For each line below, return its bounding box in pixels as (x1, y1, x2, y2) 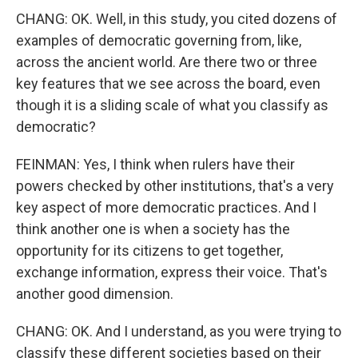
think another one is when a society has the (16, 221, 290, 237)
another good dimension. (16, 285, 173, 302)
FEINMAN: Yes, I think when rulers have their (16, 156, 295, 173)
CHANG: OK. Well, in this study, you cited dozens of (16, 10, 337, 27)
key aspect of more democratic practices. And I (16, 199, 316, 216)
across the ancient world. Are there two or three (16, 54, 317, 70)
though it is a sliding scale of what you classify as (16, 97, 328, 113)
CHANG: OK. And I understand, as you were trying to (16, 323, 341, 340)
